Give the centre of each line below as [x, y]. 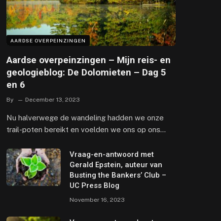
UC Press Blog [95, 185]
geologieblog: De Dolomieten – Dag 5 [87, 72]
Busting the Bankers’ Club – [118, 175]
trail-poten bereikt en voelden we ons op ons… [86, 129]
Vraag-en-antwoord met [112, 154]
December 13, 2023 [53, 99]
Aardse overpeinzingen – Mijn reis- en [89, 60]
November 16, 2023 [97, 200]
